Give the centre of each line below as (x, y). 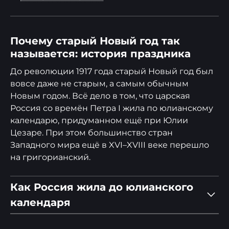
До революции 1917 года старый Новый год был (112, 71)
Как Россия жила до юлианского (102, 187)
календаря (40, 202)
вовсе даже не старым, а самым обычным (99, 84)
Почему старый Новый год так (95, 41)
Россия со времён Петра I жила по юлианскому (112, 108)
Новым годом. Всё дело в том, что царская (100, 96)
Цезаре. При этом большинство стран (91, 133)
